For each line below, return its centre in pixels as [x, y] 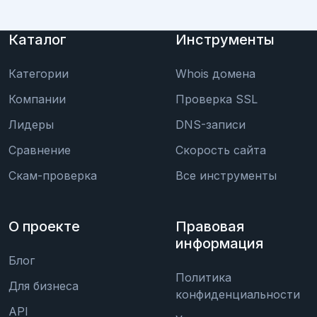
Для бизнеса [44, 286]
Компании [37, 99]
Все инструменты [226, 175]
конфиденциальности [238, 294]
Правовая [210, 226]
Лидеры [31, 124]
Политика [203, 277]
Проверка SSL [217, 99]
